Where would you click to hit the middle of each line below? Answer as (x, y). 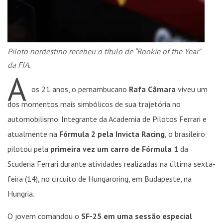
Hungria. (21, 194)
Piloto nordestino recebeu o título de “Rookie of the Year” (104, 51)
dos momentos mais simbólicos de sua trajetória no (94, 104)
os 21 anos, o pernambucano (80, 89)
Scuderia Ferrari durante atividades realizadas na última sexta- (111, 164)
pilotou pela (29, 149)
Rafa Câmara (152, 89)
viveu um (192, 89)
